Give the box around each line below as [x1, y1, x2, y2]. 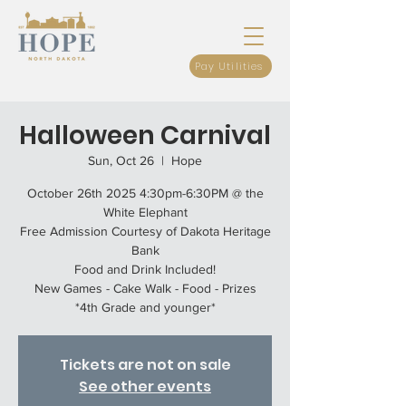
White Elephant [102, 205, 188, 219]
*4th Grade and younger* [74, 300, 216, 314]
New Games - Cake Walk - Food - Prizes [34, 281, 256, 295]
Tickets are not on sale [59, 354, 231, 375]
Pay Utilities [194, 58, 264, 73]
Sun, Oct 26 [88, 153, 154, 168]
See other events [79, 376, 211, 397]
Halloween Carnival [19, 118, 271, 153]
